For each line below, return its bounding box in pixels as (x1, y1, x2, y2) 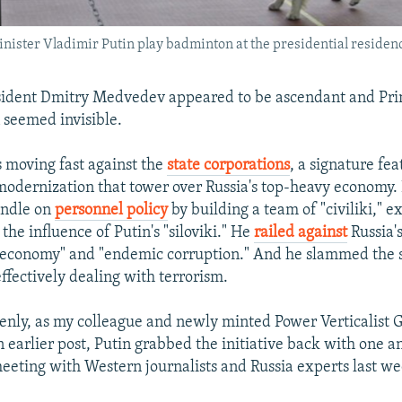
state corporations (167, 156, 291, 174)
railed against (254, 223, 348, 241)
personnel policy (55, 201, 169, 219)
